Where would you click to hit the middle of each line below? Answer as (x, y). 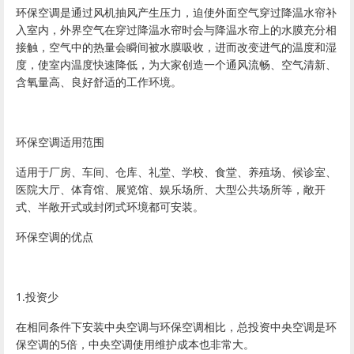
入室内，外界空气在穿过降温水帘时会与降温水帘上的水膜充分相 (176, 30)
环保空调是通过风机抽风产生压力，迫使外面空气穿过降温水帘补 (176, 12)
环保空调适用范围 (60, 142)
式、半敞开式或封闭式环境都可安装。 (110, 207)
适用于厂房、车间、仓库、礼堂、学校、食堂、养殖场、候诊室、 (176, 172)
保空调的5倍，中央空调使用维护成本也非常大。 (135, 344)
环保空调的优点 (55, 237)
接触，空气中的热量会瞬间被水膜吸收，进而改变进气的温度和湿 (176, 47)
